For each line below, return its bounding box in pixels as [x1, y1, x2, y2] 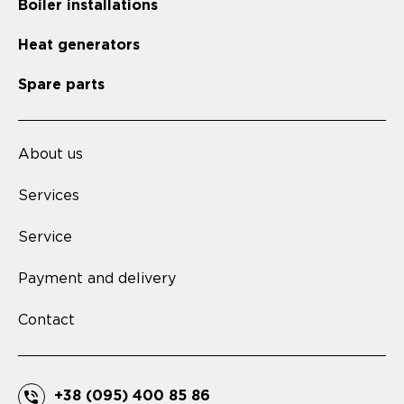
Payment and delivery [18, 272, 176, 286]
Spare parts [18, 78, 105, 92]
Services [18, 189, 79, 203]
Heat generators [18, 39, 140, 52]
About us [18, 148, 83, 161]
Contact [18, 314, 75, 327]
